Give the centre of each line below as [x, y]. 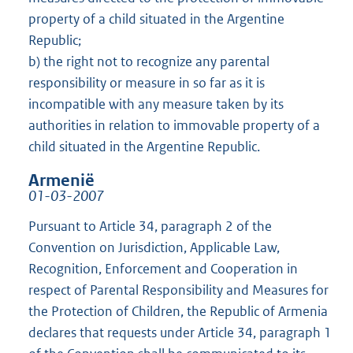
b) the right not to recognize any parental [149, 61]
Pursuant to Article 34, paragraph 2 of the [150, 226]
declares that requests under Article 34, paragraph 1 [180, 332]
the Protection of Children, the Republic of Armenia [178, 311]
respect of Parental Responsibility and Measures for [178, 290]
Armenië [61, 180]
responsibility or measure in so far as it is [147, 82]
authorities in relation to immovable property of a [174, 125]
